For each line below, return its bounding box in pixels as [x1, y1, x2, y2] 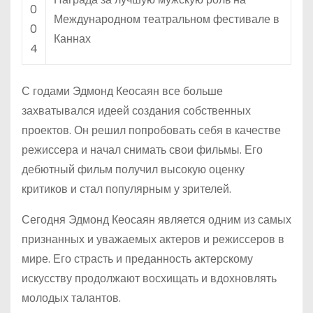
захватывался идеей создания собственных [22, 103, 251, 119]
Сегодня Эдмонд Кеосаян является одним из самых [22, 212, 291, 228]
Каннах [54, 31, 91, 47]
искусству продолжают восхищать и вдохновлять [22, 270, 277, 286]
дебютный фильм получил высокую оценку [22, 161, 245, 177]
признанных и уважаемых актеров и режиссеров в [22, 231, 284, 247]
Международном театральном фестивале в [54, 11, 279, 27]
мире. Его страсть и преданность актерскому [22, 251, 253, 267]
